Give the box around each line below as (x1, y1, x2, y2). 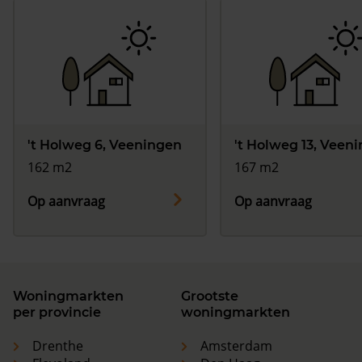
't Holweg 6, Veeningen (27, 137, 182, 154)
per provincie (13, 305, 101, 321)
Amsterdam (200, 337, 272, 356)
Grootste (181, 288, 238, 305)
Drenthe (32, 337, 83, 356)
